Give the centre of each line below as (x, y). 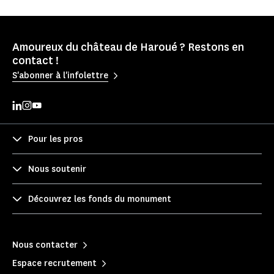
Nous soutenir (57, 169)
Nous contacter (45, 245)
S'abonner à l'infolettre (60, 75)
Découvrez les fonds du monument (100, 199)
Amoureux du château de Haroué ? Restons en (128, 47)
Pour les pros (55, 139)
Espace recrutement (54, 263)
